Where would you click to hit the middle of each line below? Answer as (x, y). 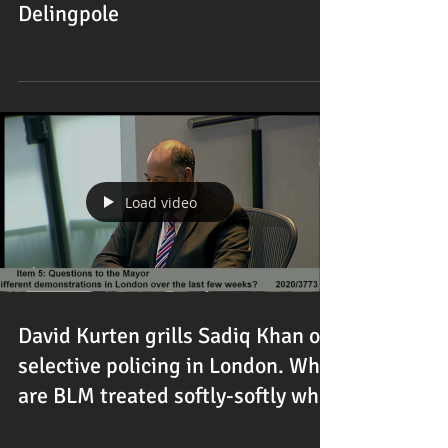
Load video (161, 202)
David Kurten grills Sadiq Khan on (175, 335)
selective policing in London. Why (174, 365)
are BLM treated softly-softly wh (168, 395)
